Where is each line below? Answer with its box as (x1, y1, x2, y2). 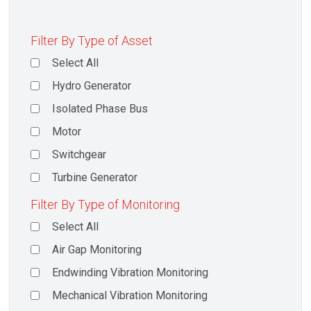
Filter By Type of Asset (31, 33, 153, 49)
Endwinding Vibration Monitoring (52, 266, 209, 280)
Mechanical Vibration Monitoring (52, 289, 208, 303)
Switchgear (52, 148, 107, 162)
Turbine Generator (52, 171, 138, 185)
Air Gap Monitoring (52, 243, 142, 257)
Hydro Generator (52, 79, 132, 93)
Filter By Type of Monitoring (31, 197, 180, 212)
